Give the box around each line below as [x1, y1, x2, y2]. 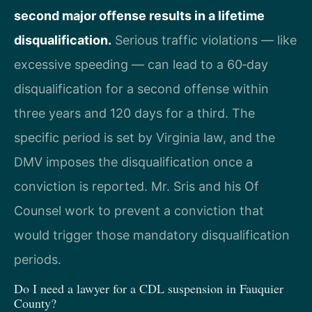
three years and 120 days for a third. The [14, 105, 255, 120]
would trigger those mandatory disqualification [14, 227, 290, 242]
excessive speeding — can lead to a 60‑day [14, 56, 268, 72]
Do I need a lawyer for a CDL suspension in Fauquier [14, 280, 283, 297]
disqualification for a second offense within [14, 81, 269, 96]
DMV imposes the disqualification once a [14, 154, 253, 169]
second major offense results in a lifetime [14, 8, 265, 23]
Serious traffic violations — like [111, 32, 297, 47]
